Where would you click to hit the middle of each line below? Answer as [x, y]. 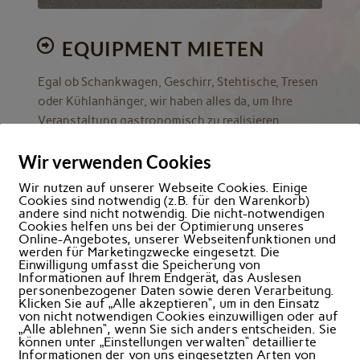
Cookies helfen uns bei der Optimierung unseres [161, 226]
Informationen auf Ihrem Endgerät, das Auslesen [160, 278]
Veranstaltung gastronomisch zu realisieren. [160, 120]
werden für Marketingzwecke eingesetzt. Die [149, 252]
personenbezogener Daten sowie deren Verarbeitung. [176, 290]
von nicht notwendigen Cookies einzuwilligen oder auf [178, 316]
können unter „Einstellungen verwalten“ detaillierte [168, 342]
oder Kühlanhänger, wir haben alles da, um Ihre [165, 101]
